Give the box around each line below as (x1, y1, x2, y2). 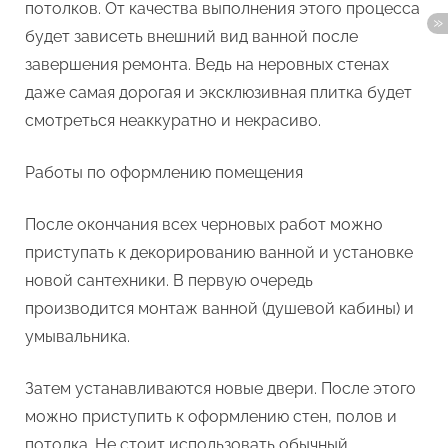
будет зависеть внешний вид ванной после (25, 26, 358, 46)
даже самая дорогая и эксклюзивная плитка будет (25, 82, 412, 102)
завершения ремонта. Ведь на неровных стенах (25, 54, 389, 74)
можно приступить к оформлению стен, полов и (25, 406, 397, 426)
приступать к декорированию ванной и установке (25, 242, 413, 262)
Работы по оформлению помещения (25, 162, 303, 182)
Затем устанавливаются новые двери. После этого (25, 378, 416, 398)
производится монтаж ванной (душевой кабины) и (25, 298, 414, 318)
